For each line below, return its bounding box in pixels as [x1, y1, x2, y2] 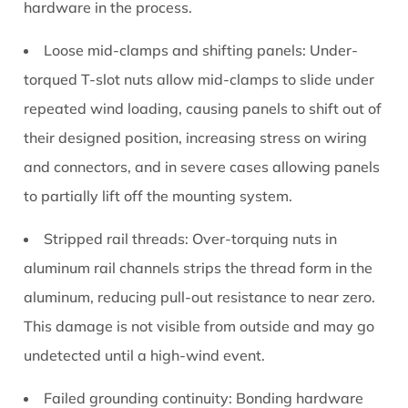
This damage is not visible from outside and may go [24, 317, 375, 336]
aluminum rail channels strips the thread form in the [24, 259, 373, 278]
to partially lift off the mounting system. [24, 187, 293, 206]
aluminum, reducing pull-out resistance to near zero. [24, 288, 376, 307]
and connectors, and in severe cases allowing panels [24, 158, 381, 177]
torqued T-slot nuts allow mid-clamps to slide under [24, 70, 375, 89]
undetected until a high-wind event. [24, 346, 266, 365]
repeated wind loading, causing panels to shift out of [24, 99, 382, 118]
